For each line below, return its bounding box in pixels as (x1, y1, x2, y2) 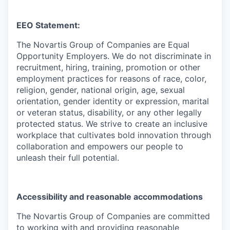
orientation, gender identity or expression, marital (16, 95, 209, 106)
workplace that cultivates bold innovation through (16, 129, 211, 140)
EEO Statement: (16, 20, 80, 30)
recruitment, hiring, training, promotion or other (16, 62, 200, 72)
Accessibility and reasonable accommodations (16, 191, 203, 202)
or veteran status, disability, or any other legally (16, 107, 202, 118)
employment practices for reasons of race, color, (16, 73, 206, 84)
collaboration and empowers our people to (16, 141, 183, 151)
